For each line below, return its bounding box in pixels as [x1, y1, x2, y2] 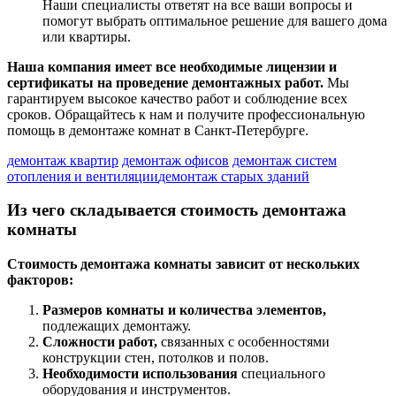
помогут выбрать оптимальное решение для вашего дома [42, 12, 387, 28]
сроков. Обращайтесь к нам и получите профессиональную [7, 106, 365, 122]
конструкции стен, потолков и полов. [42, 350, 269, 366]
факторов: [7, 272, 73, 288]
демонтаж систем [232, 152, 337, 168]
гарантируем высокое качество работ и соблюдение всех [7, 90, 347, 106]
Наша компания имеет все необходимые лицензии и [7, 58, 337, 74]
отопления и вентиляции [7, 168, 158, 184]
